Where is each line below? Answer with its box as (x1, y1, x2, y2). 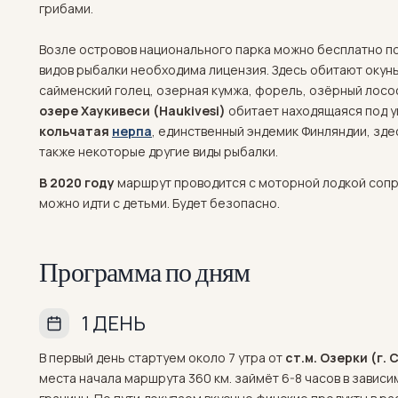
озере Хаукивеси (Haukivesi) (39, 102, 226, 119)
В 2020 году (39, 174, 115, 191)
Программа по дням (39, 255, 251, 290)
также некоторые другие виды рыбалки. (39, 143, 278, 160)
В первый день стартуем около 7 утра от (39, 349, 285, 366)
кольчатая (39, 123, 112, 139)
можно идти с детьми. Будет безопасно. (39, 195, 283, 211)
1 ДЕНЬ (82, 310, 149, 337)
